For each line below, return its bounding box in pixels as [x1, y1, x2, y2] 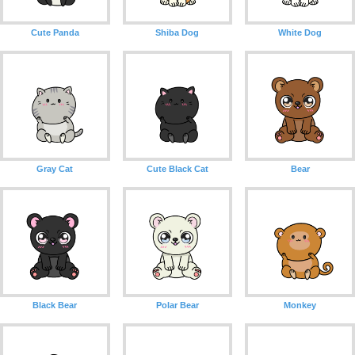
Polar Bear [155, 300, 199, 310]
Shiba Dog [155, 28, 200, 38]
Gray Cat [36, 164, 74, 174]
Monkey [284, 300, 317, 310]
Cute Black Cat [146, 164, 208, 174]
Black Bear [32, 300, 78, 310]
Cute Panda [30, 28, 79, 38]
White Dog [278, 28, 323, 38]
